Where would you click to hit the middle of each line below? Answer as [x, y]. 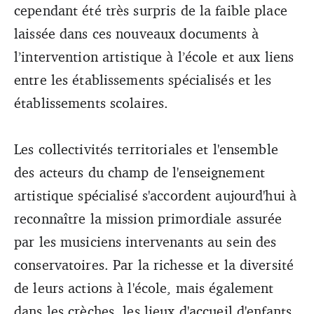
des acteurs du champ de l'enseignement [139, 172]
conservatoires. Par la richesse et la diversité [154, 264]
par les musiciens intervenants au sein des [145, 241]
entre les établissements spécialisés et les [143, 79]
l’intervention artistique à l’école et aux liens [154, 56]
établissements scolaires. [94, 102]
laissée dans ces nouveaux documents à [136, 33]
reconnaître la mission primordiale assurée [148, 218]
